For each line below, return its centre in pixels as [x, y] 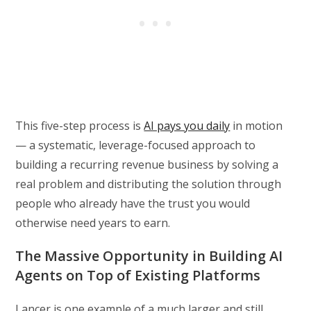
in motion [257, 126]
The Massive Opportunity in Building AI [149, 256]
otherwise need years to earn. [93, 223]
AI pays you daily [187, 126]
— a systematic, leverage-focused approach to [136, 145]
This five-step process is [80, 126]
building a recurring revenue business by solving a [147, 165]
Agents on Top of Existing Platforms [138, 276]
